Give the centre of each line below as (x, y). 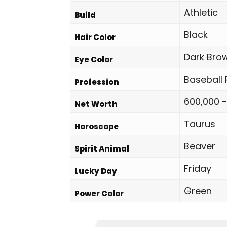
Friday (198, 168)
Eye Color (94, 60)
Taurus (200, 124)
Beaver (200, 146)
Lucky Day (96, 171)
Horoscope (97, 126)
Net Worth (96, 104)
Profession (97, 82)
